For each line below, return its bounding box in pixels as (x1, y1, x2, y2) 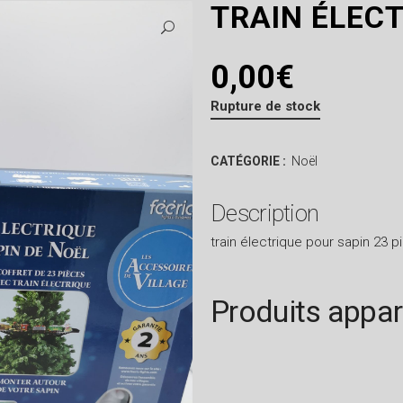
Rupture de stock (210, 98, 320, 114)
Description (210, 200, 319, 227)
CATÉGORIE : (210, 154, 289, 168)
